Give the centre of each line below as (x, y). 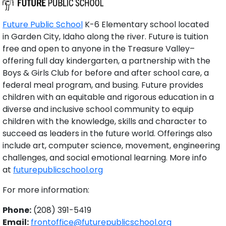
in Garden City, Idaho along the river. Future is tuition (105, 37)
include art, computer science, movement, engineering (111, 146)
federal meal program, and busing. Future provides (103, 85)
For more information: (46, 190)
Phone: (17, 210)
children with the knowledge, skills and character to (105, 122)
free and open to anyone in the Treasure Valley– (99, 49)
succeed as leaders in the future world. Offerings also (107, 134)
